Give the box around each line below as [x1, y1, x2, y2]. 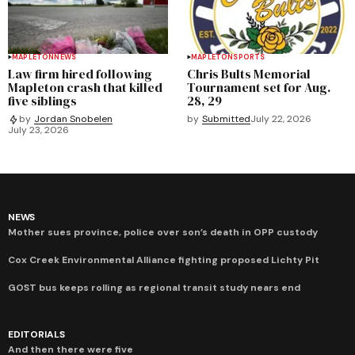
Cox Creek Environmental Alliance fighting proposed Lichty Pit [8, 253, 319, 266]
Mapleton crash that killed [8, 78, 162, 96]
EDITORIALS [8, 327, 65, 341]
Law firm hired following [8, 64, 152, 82]
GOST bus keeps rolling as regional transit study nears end [8, 281, 300, 294]
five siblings [8, 91, 77, 109]
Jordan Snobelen [34, 113, 113, 126]
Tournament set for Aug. [187, 78, 330, 96]
